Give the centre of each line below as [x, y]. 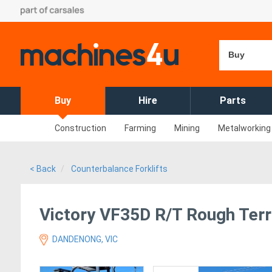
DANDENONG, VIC [84, 239]
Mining [187, 128]
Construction [80, 128]
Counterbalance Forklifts [119, 169]
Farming [140, 128]
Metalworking [244, 128]
